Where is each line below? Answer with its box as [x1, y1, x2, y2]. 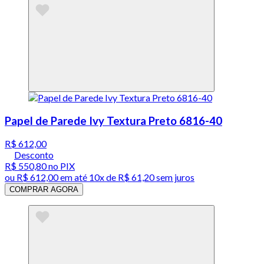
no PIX [47, 160, 75, 172]
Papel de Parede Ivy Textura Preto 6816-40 [5, 114, 222, 127]
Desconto [14, 149, 54, 161]
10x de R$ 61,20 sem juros [89, 171, 194, 183]
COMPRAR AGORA [9, 185, 78, 194]
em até [58, 171, 89, 183]
